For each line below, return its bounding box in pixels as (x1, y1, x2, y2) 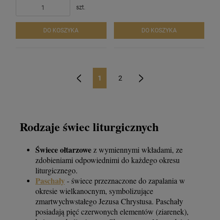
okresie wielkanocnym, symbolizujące (35, 186, 153, 196)
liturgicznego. (35, 165, 78, 176)
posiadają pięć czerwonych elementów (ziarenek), (35, 206, 189, 217)
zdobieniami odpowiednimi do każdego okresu (35, 155, 180, 165)
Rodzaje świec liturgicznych (16, 118, 159, 136)
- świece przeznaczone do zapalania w (65, 175, 185, 186)
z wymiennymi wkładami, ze (91, 144, 183, 155)
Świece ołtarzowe (35, 144, 91, 156)
